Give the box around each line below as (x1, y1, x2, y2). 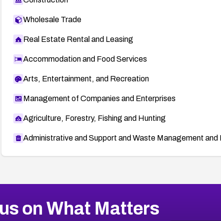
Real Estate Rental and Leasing (23, 35, 133, 43)
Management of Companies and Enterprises (23, 94, 176, 103)
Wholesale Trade (23, 15, 81, 24)
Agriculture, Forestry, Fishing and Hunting (23, 113, 166, 122)
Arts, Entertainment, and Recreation (23, 74, 149, 83)
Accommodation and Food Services (23, 54, 147, 63)
